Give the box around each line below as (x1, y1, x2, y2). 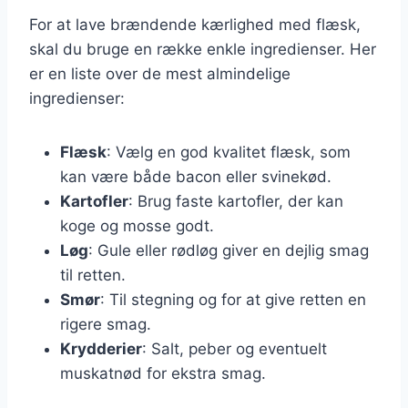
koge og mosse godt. (60, 216, 214, 235)
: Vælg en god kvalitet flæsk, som (107, 142, 351, 161)
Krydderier (60, 339, 142, 358)
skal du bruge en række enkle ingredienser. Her (29, 39, 376, 58)
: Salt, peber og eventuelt (142, 339, 327, 358)
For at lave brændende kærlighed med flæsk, (29, 15, 361, 34)
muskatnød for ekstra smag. (60, 363, 266, 382)
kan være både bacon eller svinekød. (60, 167, 331, 186)
